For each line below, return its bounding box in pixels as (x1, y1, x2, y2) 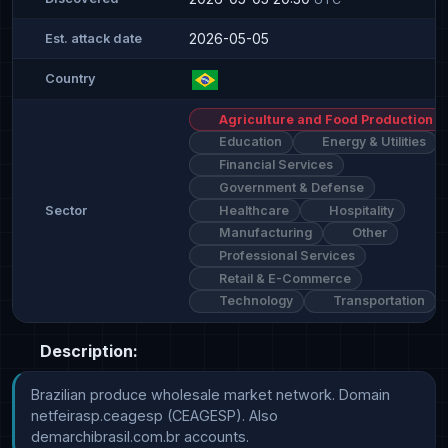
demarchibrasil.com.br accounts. (31, 427, 249, 445)
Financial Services (215, 157, 333, 173)
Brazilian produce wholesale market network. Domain (31, 385, 390, 403)
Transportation (330, 293, 426, 309)
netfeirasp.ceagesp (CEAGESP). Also (31, 406, 278, 424)
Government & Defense (215, 179, 364, 195)
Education (215, 134, 282, 150)
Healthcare (215, 202, 289, 218)
